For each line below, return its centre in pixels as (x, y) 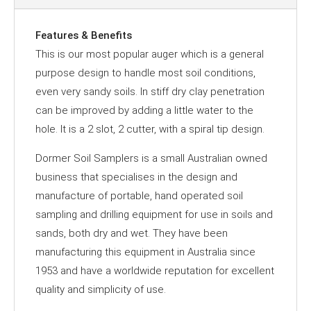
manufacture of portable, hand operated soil (139, 195)
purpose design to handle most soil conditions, (145, 73)
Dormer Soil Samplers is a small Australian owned (151, 158)
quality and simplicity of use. (101, 289)
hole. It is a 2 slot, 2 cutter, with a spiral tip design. (150, 129)
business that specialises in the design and (136, 177)
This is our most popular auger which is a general (150, 54)
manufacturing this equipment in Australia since (145, 252)
